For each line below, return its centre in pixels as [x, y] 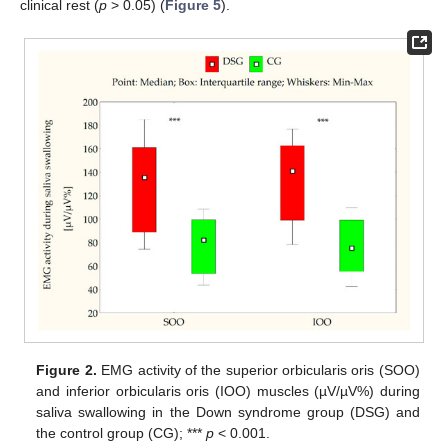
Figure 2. [66, 370]
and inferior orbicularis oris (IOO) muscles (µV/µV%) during [228, 391]
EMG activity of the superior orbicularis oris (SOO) [258, 370]
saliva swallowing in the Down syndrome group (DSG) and [228, 412]
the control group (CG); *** [121, 433]
